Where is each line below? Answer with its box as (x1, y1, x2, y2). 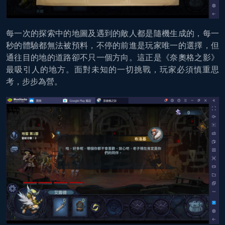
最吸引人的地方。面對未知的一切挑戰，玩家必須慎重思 (6, 65, 219, 75)
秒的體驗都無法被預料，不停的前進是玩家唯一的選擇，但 (6, 41, 219, 51)
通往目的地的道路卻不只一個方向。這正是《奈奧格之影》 (6, 53, 219, 63)
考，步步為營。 (6, 77, 62, 87)
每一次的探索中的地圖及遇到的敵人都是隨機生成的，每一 (6, 29, 219, 39)
